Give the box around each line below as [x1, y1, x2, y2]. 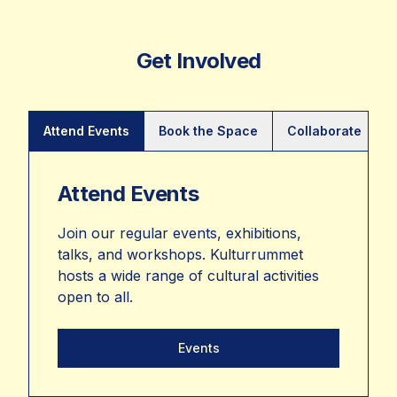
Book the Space [159, 123, 258, 139]
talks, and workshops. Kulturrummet [58, 245, 303, 264]
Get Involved [136, 48, 261, 74]
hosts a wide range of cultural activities [58, 267, 319, 285]
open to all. [58, 288, 133, 307]
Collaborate [287, 123, 362, 139]
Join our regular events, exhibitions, [58, 224, 301, 243]
